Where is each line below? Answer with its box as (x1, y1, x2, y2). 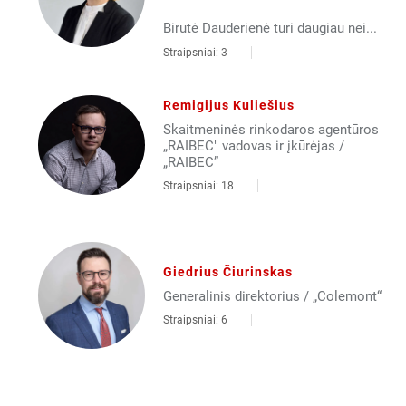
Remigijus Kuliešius (162, 97, 295, 112)
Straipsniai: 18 (162, 179, 234, 192)
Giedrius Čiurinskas (162, 264, 293, 279)
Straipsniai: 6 (162, 313, 227, 326)
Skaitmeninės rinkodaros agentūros (162, 121, 379, 138)
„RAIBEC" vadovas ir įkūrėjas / (162, 137, 344, 154)
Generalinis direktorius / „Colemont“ (162, 287, 382, 304)
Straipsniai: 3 (162, 46, 227, 59)
